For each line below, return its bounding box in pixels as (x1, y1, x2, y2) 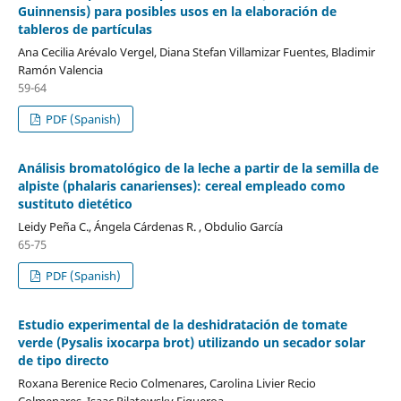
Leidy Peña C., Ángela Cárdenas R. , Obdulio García (17, 218, 283, 235)
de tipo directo (17, 351, 109, 369)
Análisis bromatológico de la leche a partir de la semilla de (17, 158, 379, 176)
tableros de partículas (17, 20, 152, 38)
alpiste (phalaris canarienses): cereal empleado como (17, 176, 346, 194)
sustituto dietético (17, 194, 132, 212)
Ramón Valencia (17, 61, 103, 78)
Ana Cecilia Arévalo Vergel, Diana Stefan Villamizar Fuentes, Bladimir (17, 43, 375, 60)
